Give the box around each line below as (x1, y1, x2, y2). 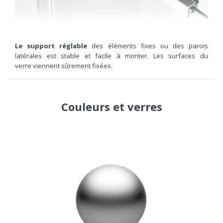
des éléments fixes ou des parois (87, 41, 208, 50)
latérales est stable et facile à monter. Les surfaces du (15, 51, 208, 60)
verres (127, 99, 162, 114)
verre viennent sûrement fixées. (15, 61, 112, 70)
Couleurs (61, 99, 110, 114)
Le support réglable (15, 41, 88, 50)
